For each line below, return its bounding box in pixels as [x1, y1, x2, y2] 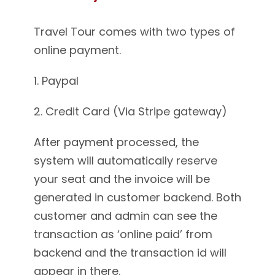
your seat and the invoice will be [34, 171, 210, 187]
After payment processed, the [34, 134, 199, 150]
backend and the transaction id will [34, 245, 227, 261]
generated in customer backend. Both [34, 190, 241, 206]
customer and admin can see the [34, 208, 217, 224]
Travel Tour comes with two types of [34, 24, 235, 40]
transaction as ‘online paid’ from [34, 227, 212, 242]
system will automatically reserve [34, 153, 217, 169]
